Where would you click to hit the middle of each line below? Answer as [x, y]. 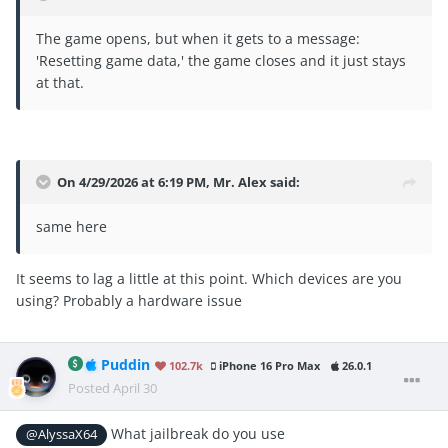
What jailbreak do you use [198, 434]
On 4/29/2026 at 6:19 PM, [135, 182]
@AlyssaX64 [62, 435]
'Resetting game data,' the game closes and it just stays [221, 61]
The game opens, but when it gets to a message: [198, 39]
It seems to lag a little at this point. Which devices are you [209, 279]
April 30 [135, 388]
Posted [90, 388]
